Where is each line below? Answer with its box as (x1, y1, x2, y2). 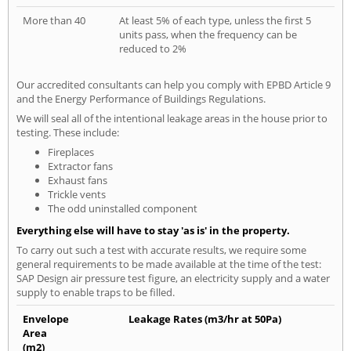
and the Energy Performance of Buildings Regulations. (16, 92, 266, 107)
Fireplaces (48, 145, 94, 160)
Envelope (23, 312, 69, 327)
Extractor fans (48, 159, 113, 174)
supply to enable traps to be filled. (16, 285, 175, 300)
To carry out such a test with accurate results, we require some (16, 243, 306, 258)
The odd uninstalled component (48, 201, 197, 216)
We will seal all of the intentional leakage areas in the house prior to (16, 111, 327, 126)
